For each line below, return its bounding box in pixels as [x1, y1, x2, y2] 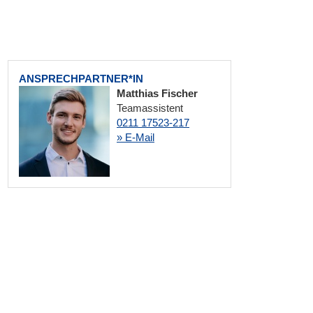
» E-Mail [117, 131, 154, 143]
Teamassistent [117, 102, 183, 114]
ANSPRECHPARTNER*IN [19, 73, 143, 85]
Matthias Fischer [117, 87, 198, 99]
